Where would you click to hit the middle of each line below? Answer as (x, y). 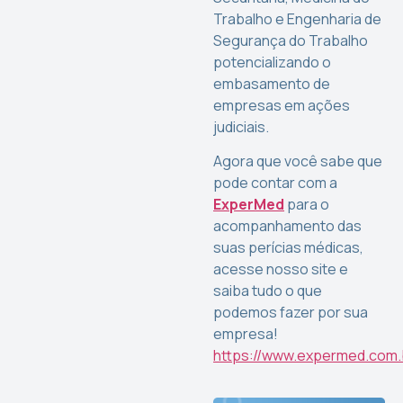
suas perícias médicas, (289, 248)
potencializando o (273, 63)
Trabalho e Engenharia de (298, 19)
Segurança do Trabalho (291, 41)
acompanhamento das (288, 226)
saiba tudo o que (268, 291)
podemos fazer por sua (291, 313)
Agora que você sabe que (298, 161)
